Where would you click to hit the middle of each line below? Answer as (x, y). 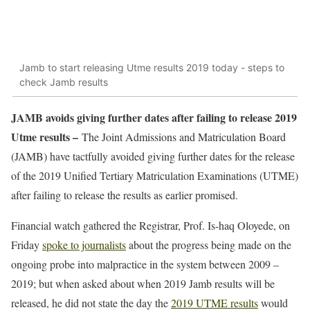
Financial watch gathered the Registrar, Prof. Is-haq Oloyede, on (151, 226)
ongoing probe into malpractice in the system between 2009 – (145, 264)
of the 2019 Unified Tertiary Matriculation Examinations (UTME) (155, 176)
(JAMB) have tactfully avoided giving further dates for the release (153, 156)
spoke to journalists (84, 245)
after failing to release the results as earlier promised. (125, 195)
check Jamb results (64, 82)
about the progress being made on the (209, 245)
